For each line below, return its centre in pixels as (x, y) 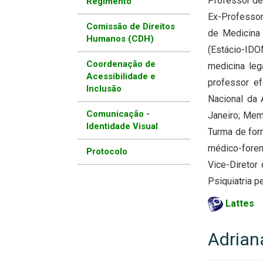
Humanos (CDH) (120, 39)
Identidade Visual (122, 127)
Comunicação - (118, 114)
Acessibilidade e (121, 77)
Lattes (240, 204)
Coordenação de (121, 64)
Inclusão (104, 89)
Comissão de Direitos (131, 27)
